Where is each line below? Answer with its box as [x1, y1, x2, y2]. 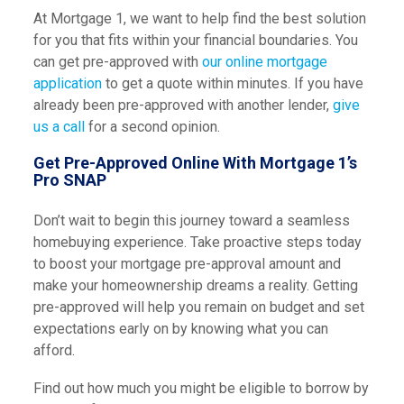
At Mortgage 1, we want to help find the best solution [32, 10, 366, 27]
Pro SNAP [32, 170, 106, 189]
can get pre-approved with [32, 53, 202, 70]
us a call [32, 118, 88, 135]
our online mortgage [201, 53, 327, 70]
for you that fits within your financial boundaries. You [32, 32, 358, 49]
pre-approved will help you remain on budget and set [32, 298, 364, 316]
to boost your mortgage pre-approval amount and [32, 255, 341, 272]
